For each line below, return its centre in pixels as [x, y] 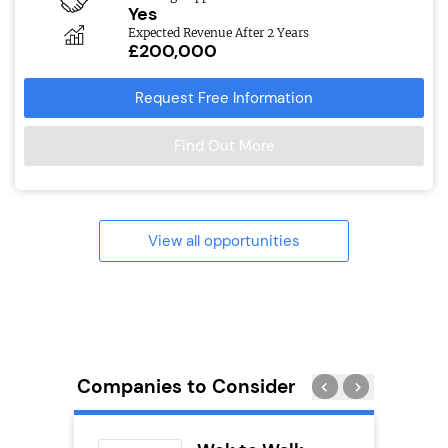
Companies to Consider [186, 386]
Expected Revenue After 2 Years [218, 32]
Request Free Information [224, 97]
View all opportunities [224, 240]
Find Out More [224, 145]
